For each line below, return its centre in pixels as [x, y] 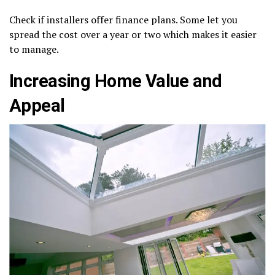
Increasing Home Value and [116, 81]
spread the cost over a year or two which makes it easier [133, 35]
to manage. [34, 49]
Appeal [37, 106]
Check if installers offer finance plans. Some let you [123, 20]
